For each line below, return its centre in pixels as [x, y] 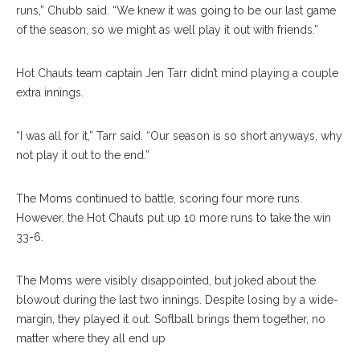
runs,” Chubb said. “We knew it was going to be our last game [176, 10]
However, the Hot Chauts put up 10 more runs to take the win [174, 218]
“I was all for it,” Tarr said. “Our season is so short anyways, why [179, 136]
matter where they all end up [91, 338]
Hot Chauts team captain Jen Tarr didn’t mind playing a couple [177, 73]
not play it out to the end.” [83, 155]
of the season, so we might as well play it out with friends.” [167, 30]
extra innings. [50, 92]
